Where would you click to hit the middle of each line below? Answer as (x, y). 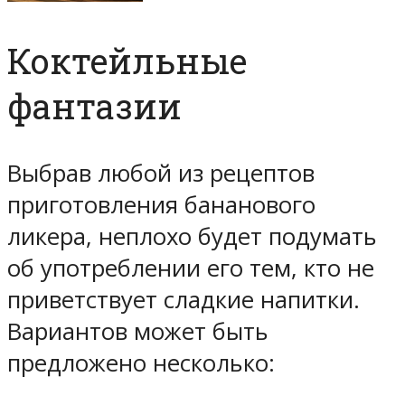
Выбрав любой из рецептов (161, 174)
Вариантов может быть (138, 332)
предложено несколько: (141, 363)
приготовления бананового (161, 205)
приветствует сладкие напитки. (184, 300)
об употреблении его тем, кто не (191, 268)
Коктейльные (127, 61)
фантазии (94, 106)
